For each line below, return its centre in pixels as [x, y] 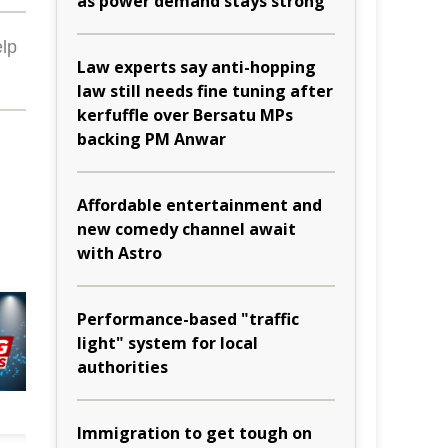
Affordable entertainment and [199, 205]
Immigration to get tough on [194, 433]
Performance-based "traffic [188, 319]
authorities [122, 367]
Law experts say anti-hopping [196, 67]
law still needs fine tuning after [205, 91]
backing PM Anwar [151, 139]
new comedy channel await [186, 229]
